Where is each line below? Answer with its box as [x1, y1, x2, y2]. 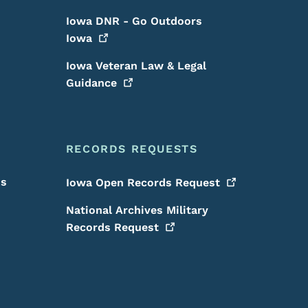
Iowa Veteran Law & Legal [65, 59, 206, 72]
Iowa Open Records [65, 176, 175, 189]
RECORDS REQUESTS [65, 142, 198, 155]
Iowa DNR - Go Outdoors [65, 14, 202, 27]
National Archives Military [65, 203, 208, 217]
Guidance [65, 76, 117, 89]
